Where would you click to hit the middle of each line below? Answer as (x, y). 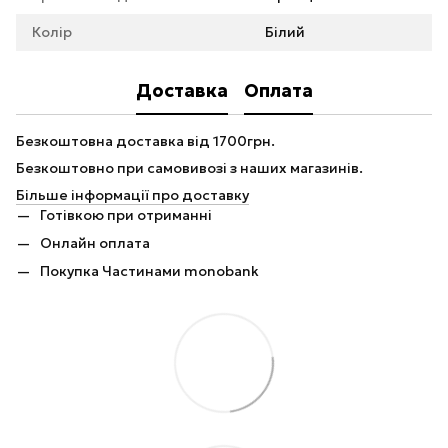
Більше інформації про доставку (132, 194)
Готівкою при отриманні (126, 214)
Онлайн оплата (95, 243)
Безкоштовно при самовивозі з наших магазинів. (189, 167)
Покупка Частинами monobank (149, 271)
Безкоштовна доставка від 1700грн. (145, 140)
